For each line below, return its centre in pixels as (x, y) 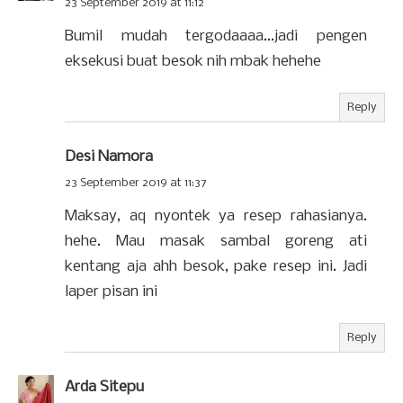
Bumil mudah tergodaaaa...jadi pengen (216, 36)
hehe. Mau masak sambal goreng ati (216, 241)
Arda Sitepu (104, 387)
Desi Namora (109, 157)
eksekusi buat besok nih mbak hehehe (193, 61)
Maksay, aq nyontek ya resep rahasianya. (216, 216)
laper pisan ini (111, 291)
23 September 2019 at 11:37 (136, 183)
